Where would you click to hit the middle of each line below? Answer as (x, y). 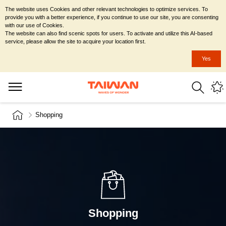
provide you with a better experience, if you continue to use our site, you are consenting (112, 17)
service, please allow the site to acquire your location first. (75, 41)
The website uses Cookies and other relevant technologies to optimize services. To (106, 9)
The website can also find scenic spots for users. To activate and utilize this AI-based (109, 33)
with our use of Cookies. (35, 25)
